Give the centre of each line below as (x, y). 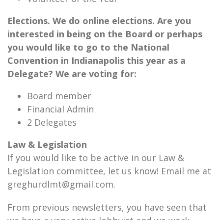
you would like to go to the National (88, 47)
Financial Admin (60, 109)
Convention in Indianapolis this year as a (96, 60)
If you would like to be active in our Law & (96, 158)
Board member (59, 96)
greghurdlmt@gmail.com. (61, 184)
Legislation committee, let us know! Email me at (109, 171)
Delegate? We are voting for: (72, 74)
